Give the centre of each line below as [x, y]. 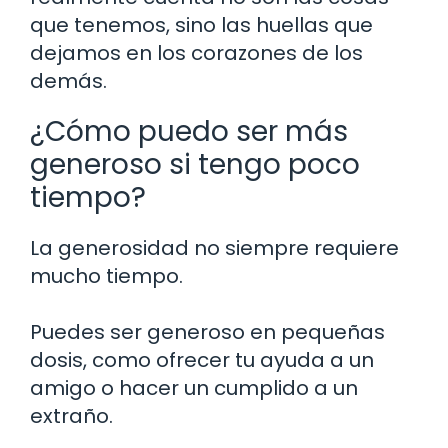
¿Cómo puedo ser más [189, 131]
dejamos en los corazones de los [196, 52]
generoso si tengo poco [195, 164]
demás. [68, 80]
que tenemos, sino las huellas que [201, 24]
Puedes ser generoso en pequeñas [207, 331]
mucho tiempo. [106, 275]
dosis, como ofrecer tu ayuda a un [202, 359]
